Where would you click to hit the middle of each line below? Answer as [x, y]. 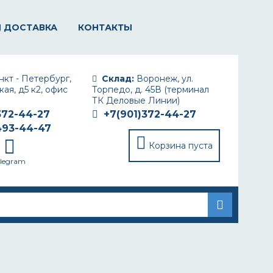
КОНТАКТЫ [105, 27]
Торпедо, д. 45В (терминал [151, 90]
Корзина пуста [181, 146]
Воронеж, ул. [164, 79]
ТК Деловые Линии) [136, 101]
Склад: [118, 79]
